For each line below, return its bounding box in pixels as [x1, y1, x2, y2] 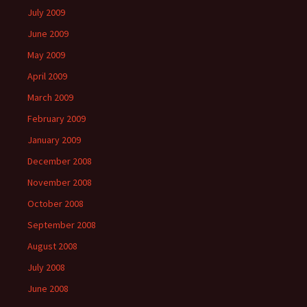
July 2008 [27, 261, 65, 273]
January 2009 [27, 134, 81, 146]
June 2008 [27, 282, 69, 295]
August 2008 [27, 240, 77, 252]
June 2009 [27, 27, 69, 40]
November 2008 [27, 176, 92, 188]
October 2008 [27, 197, 84, 210]
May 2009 [27, 49, 65, 61]
